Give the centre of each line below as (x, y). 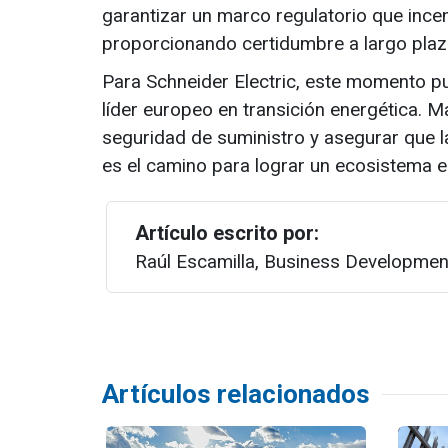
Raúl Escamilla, (197, 261)
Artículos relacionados (236, 394)
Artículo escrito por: (227, 233)
